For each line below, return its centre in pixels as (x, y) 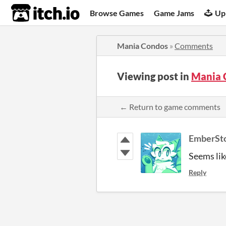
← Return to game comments (170, 107)
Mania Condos (143, 46)
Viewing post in (154, 76)
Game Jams (174, 13)
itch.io (33, 13)
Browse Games (117, 13)
